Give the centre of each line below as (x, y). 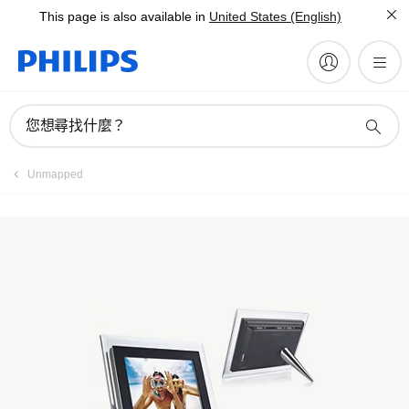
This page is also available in (122, 16)
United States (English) (275, 16)
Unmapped (55, 174)
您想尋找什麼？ (76, 126)
